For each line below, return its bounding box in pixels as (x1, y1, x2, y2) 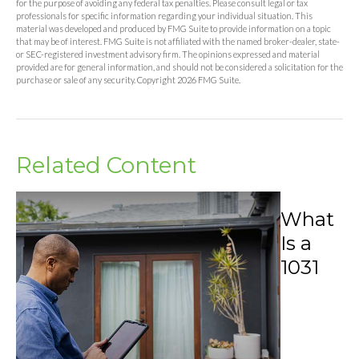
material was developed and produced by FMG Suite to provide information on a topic (16, 23, 331, 34)
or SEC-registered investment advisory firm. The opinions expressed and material (16, 49, 320, 59)
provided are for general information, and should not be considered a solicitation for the (16, 62, 343, 72)
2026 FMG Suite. (177, 75, 240, 85)
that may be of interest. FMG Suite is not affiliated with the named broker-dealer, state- (16, 36, 340, 46)
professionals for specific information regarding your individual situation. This (16, 10, 313, 21)
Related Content (16, 151, 196, 179)
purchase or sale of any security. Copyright (16, 75, 177, 85)
